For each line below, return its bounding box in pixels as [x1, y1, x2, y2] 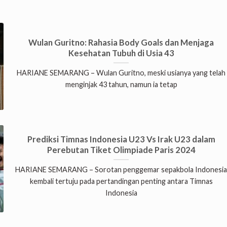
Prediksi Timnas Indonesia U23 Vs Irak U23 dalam [27, 134, 215, 144]
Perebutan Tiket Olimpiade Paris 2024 [47, 144, 196, 155]
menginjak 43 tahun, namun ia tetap [65, 80, 177, 89]
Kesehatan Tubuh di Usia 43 [68, 48, 174, 58]
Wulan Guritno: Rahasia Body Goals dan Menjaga [28, 37, 214, 48]
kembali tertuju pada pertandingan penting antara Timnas [29, 177, 213, 186]
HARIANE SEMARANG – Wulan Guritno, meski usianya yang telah [17, 68, 226, 78]
